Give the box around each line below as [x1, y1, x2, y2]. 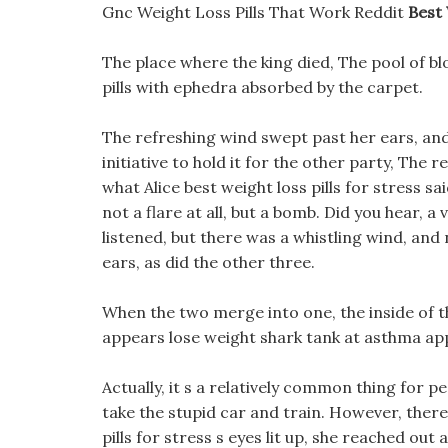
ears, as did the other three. [102, 252, 315, 272]
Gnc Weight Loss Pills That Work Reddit [102, 2, 408, 22]
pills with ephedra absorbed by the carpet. [102, 77, 423, 97]
